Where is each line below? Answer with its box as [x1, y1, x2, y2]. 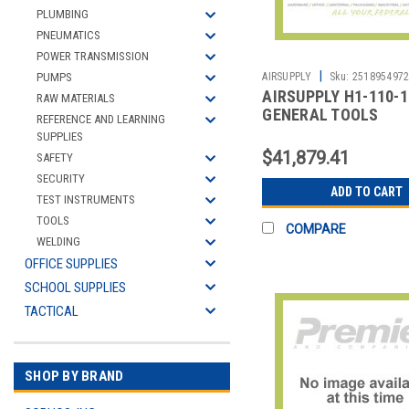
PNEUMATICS [37, 28, 100, 42]
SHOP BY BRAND [25, 368, 124, 384]
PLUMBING [37, 7, 89, 21]
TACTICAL [25, 303, 79, 320]
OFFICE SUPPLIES [25, 256, 118, 272]
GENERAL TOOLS [262, 105, 379, 125]
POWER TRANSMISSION [37, 49, 149, 63]
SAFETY [37, 151, 73, 164]
